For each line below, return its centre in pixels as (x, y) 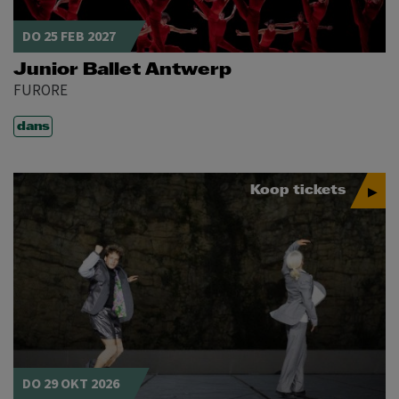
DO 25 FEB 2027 (69, 37)
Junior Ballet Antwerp (122, 71)
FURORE (41, 91)
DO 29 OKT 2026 (71, 383)
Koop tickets (298, 191)
